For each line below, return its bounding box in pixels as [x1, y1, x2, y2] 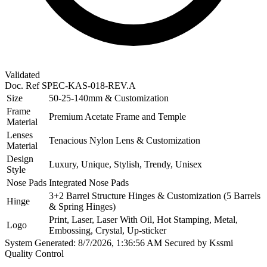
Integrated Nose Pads [49, 177, 129, 188]
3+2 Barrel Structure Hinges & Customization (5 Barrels [49, 190, 260, 201]
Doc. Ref [5, 80, 39, 91]
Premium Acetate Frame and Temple [49, 111, 186, 122]
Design [7, 153, 33, 164]
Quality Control [5, 248, 64, 259]
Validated [5, 69, 40, 80]
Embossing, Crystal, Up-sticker [49, 225, 166, 235]
